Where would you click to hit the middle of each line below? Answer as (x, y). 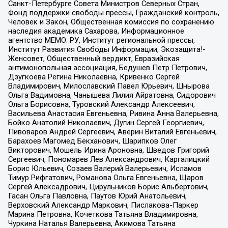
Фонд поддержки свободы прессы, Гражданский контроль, (113, 13)
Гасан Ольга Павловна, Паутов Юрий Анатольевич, (97, 196)
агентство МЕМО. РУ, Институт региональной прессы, (101, 40)
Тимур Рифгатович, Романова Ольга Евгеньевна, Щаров (106, 178)
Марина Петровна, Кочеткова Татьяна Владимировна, (103, 215)
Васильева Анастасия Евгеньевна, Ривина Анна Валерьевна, (113, 114)
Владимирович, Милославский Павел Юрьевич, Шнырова (109, 86)
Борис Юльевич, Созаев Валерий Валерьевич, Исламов (105, 169)
